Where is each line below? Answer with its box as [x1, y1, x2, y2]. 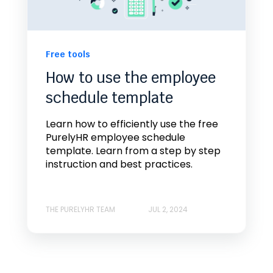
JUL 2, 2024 [148, 204, 188, 214]
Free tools [46, 49, 90, 60]
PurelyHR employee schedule [46, 130, 185, 145]
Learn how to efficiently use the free [46, 117, 218, 132]
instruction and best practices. [46, 157, 193, 172]
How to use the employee [46, 68, 216, 88]
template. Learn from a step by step [46, 144, 221, 158]
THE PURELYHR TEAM [46, 204, 115, 214]
